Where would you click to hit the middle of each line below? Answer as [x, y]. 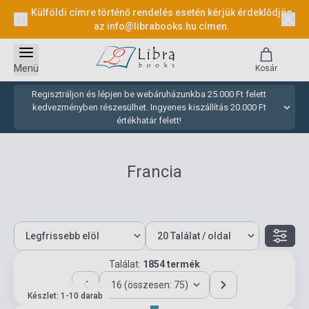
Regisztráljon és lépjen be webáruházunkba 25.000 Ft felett [149, 94]
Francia [154, 172]
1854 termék [171, 264]
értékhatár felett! [149, 120]
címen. [214, 26]
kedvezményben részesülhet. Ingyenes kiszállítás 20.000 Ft [149, 107]
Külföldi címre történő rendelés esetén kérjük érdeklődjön [161, 12]
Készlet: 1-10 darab [65, 296]
